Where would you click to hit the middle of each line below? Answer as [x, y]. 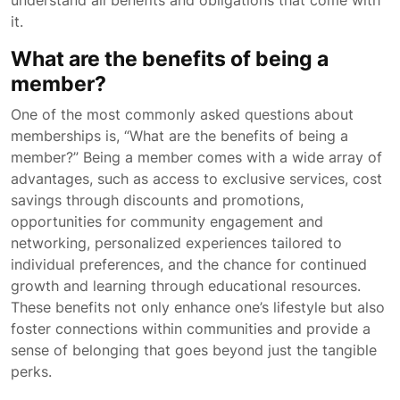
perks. [31, 371]
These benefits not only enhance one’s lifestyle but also [198, 307]
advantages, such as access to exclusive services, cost [196, 179]
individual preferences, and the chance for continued [189, 264]
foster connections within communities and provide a [191, 329]
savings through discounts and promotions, [157, 200]
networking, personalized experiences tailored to [176, 243]
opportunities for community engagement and [167, 221]
